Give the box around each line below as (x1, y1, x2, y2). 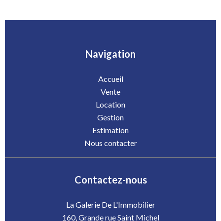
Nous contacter (84, 138, 137, 147)
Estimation (92, 125, 129, 135)
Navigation (85, 48, 136, 60)
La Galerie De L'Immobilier (66, 200, 155, 209)
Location (96, 100, 125, 109)
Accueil (98, 74, 123, 83)
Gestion (97, 112, 124, 122)
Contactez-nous (74, 174, 147, 185)
